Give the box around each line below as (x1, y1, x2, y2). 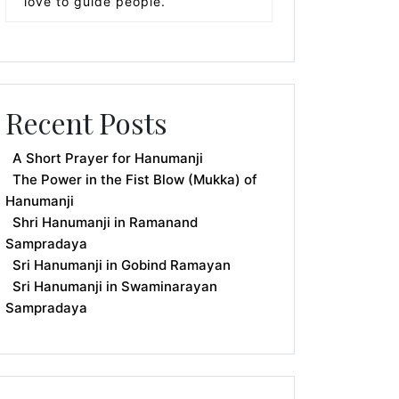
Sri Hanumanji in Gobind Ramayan (12, 256, 231, 273)
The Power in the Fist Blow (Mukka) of (12, 171, 257, 188)
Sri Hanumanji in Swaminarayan (12, 278, 217, 295)
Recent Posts (5, 103, 167, 142)
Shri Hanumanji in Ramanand (12, 214, 198, 231)
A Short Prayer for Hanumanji (12, 150, 203, 167)
